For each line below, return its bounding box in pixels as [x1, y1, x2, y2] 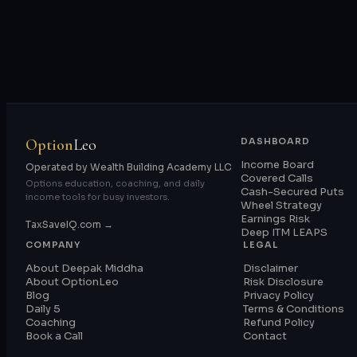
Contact [243, 328, 287, 343]
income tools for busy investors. [25, 190, 170, 202]
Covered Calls [241, 171, 313, 185]
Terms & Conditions [243, 301, 344, 316]
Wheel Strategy [241, 198, 322, 212]
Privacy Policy [243, 288, 314, 302]
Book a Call [25, 328, 83, 343]
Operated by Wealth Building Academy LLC [25, 160, 232, 173]
